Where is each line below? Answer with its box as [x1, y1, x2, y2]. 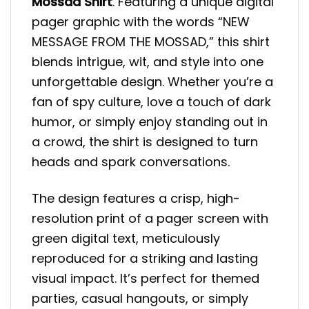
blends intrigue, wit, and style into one [32, 53, 263, 71]
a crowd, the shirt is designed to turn [32, 133, 258, 151]
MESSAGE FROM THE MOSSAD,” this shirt [32, 33, 270, 51]
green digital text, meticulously [32, 229, 220, 247]
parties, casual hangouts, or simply [32, 289, 248, 307]
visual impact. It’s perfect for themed [32, 269, 259, 287]
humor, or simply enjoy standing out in [32, 113, 268, 131]
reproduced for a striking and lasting [32, 249, 258, 267]
